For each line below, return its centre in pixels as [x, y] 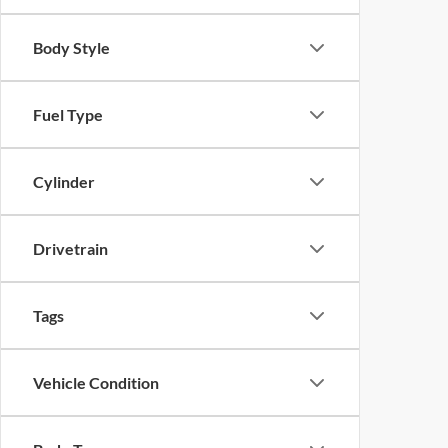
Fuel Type [68, 114]
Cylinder [64, 181]
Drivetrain [70, 248]
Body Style [71, 47]
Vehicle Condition [96, 382]
